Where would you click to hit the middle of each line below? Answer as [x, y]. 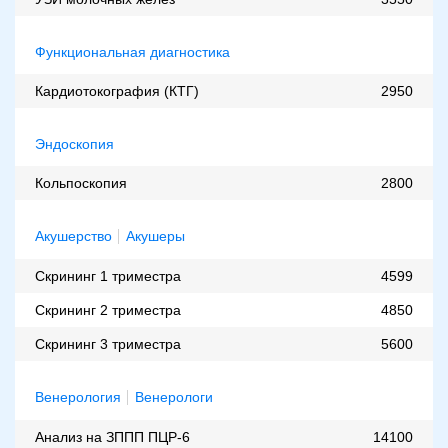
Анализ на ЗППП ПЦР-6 [112, 437]
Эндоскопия [74, 144]
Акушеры [155, 236]
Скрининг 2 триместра [108, 310]
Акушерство [73, 236]
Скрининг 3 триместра [108, 344]
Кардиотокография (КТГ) [117, 91]
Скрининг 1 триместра [108, 276]
